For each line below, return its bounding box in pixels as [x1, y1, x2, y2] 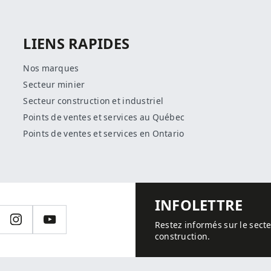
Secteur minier [23, 79, 85, 90]
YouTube [48, 219, 85, 230]
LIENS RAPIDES [23, 36, 130, 53]
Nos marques [23, 63, 79, 73]
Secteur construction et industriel [23, 96, 164, 106]
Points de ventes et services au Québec [23, 112, 185, 122]
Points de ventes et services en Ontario [23, 128, 184, 139]
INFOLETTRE [154, 197, 243, 214]
